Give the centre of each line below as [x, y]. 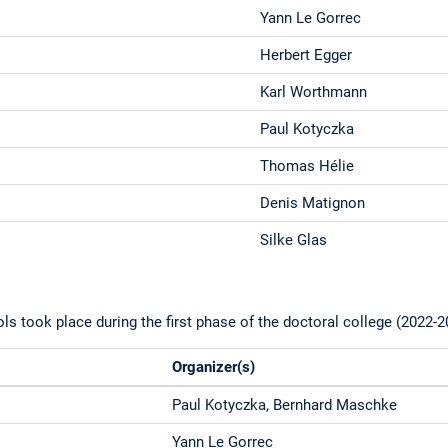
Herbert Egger [306, 54]
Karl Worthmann [314, 91]
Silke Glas [294, 239]
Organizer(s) [214, 367]
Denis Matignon [313, 202]
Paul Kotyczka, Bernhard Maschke [285, 405]
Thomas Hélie [307, 165]
